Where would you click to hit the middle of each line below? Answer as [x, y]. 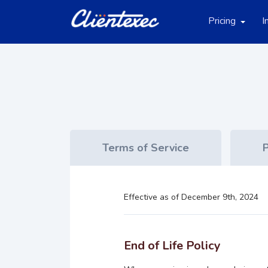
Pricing [222, 21]
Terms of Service [146, 148]
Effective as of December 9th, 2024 [191, 197]
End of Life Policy [172, 246]
